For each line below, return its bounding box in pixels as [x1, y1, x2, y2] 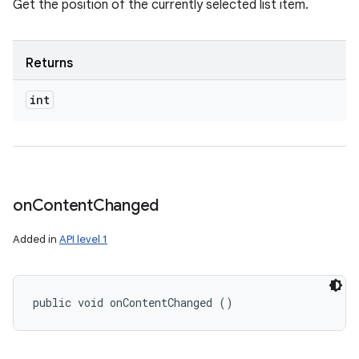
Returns [26, 55, 73, 71]
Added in [13, 232, 59, 246]
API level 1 [59, 232, 107, 246]
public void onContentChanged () [33, 295, 233, 310]
